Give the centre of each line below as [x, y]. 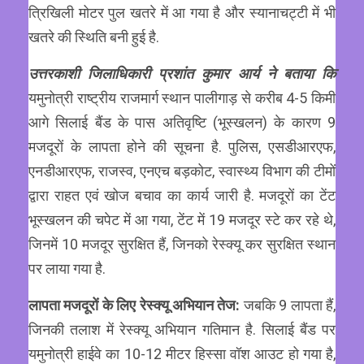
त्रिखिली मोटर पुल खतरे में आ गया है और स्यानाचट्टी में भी [182, 13]
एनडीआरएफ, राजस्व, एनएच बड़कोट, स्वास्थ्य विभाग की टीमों [182, 171]
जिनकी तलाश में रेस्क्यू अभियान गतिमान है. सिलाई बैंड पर [182, 330]
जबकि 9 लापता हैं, [290, 305]
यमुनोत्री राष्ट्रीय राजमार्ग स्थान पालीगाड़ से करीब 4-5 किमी [182, 98]
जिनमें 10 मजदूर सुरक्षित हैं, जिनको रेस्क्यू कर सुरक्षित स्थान [182, 245]
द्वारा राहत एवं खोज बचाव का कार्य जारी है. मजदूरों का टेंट [182, 196]
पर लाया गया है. [67, 269]
